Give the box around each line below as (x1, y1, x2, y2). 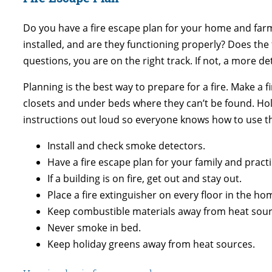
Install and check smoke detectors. (47, 138, 205, 152)
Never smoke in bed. (47, 220, 141, 234)
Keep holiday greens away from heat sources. (47, 237, 255, 251)
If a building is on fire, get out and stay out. (47, 171, 242, 185)
